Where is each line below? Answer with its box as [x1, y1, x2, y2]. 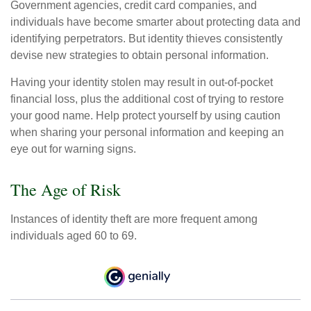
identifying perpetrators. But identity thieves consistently [10, 33, 283, 45]
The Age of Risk [10, 178, 121, 201]
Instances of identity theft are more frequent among [10, 213, 258, 226]
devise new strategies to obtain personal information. [10, 49, 269, 62]
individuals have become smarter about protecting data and [10, 16, 301, 28]
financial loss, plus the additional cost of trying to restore [10, 93, 284, 106]
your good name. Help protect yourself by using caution [10, 110, 280, 122]
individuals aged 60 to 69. [10, 230, 137, 242]
